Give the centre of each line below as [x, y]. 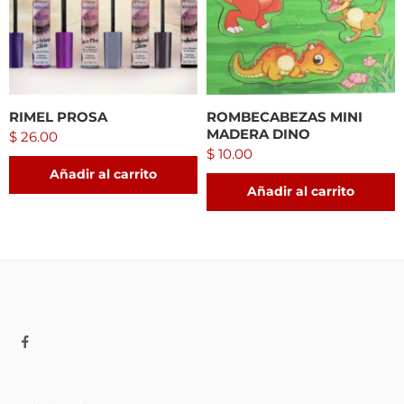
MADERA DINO [258, 133]
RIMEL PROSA [58, 116]
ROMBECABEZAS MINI [285, 116]
